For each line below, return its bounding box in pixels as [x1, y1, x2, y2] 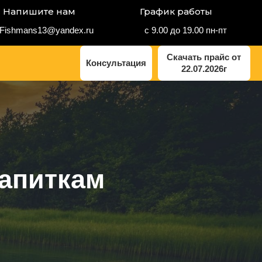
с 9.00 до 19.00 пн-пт [144, 25, 227, 35]
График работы [140, 6, 212, 17]
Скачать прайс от [167, 52, 242, 62]
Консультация [85, 58, 146, 68]
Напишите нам [2, 6, 75, 17]
